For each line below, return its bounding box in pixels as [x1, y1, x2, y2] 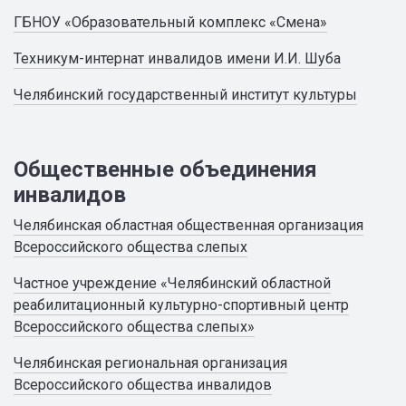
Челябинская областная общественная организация [14, 217, 363, 234]
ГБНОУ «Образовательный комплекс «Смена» [14, 14, 327, 31]
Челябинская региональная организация [14, 354, 287, 372]
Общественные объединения [14, 157, 317, 182]
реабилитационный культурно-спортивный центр [14, 296, 349, 314]
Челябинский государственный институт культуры [14, 86, 357, 103]
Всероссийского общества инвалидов [14, 376, 272, 393]
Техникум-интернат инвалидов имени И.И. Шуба [14, 50, 341, 67]
